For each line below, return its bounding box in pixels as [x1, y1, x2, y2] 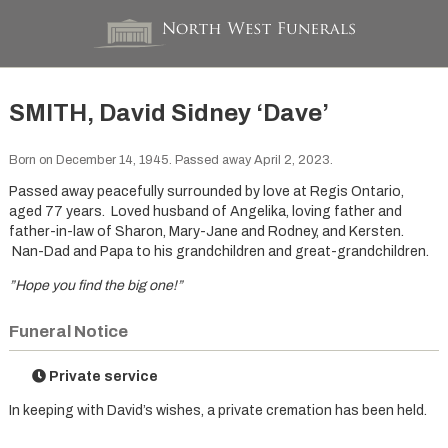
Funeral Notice [8, 322, 128, 342]
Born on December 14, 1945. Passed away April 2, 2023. [8, 153, 333, 168]
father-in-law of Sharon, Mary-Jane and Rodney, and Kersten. [8, 223, 404, 239]
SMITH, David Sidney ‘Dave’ [8, 100, 329, 127]
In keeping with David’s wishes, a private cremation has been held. [8, 403, 427, 419]
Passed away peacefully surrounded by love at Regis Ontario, [8, 183, 404, 199]
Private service [46, 369, 159, 385]
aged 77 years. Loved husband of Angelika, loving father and [8, 203, 402, 219]
